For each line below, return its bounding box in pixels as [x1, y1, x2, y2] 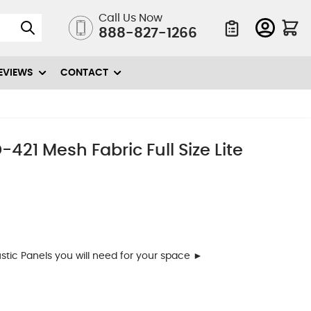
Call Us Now [98, 12, 162, 24]
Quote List [221, 39, 269, 49]
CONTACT [60, 67, 108, 78]
